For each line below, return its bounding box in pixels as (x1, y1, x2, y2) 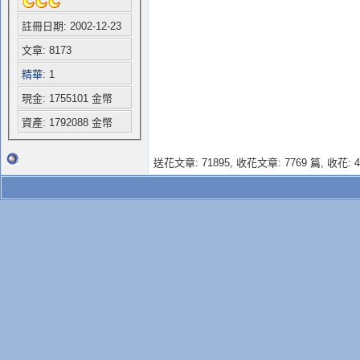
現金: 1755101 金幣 (21, 92, 112, 105)
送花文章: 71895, (153, 157, 236, 169)
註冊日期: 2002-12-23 (21, 20, 121, 33)
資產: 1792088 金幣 (21, 117, 112, 129)
